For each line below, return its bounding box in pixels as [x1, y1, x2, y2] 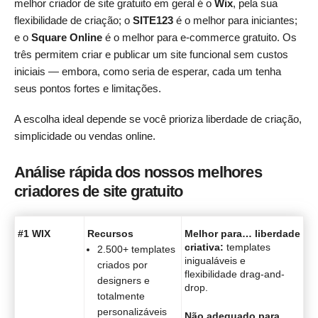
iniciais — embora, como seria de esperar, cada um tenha [14, 65, 281, 77]
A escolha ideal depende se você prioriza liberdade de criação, [14, 112, 302, 125]
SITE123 [133, 14, 173, 26]
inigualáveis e [185, 255, 246, 267]
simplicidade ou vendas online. [14, 129, 155, 142]
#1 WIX [18, 228, 50, 240]
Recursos [87, 228, 133, 240]
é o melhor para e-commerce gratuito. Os [102, 31, 297, 43]
